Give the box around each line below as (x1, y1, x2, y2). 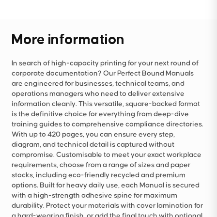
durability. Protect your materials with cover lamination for (12, 201, 203, 209)
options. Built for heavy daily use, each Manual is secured (12, 181, 200, 189)
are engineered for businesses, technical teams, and (12, 79, 185, 87)
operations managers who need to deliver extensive (12, 90, 185, 97)
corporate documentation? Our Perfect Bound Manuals (12, 69, 194, 77)
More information (12, 30, 125, 47)
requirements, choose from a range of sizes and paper (12, 161, 190, 169)
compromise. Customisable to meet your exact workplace (12, 151, 201, 158)
